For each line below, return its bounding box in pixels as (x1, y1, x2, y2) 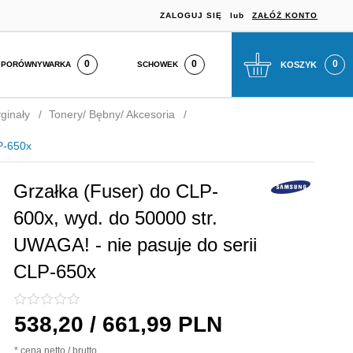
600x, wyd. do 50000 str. (13, 207, 218, 229)
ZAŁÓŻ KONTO (252, 10, 318, 20)
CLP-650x (13, 261, 97, 282)
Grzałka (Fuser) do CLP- (13, 180, 219, 202)
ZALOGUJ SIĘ (160, 10, 222, 20)
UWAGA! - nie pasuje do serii (13, 234, 258, 255)
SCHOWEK (136, 59, 178, 69)
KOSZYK (281, 59, 317, 69)
